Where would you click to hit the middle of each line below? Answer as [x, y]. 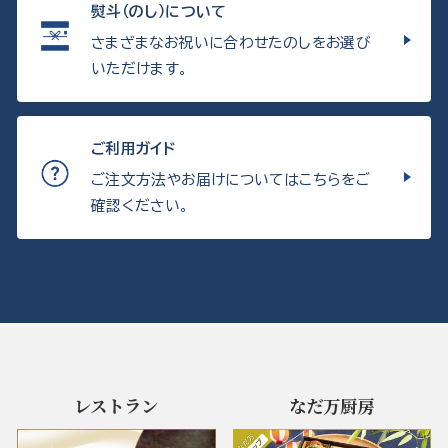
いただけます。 [140, 68]
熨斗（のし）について [159, 11]
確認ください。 [140, 205]
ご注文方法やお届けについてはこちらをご [230, 179]
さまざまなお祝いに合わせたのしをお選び [231, 42]
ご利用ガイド [133, 148]
